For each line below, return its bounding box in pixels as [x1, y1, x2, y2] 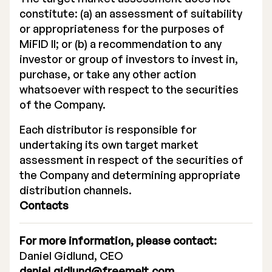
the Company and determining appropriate [19, 168, 240, 182]
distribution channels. [19, 183, 132, 197]
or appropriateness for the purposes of [19, 22, 225, 35]
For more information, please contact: [19, 234, 217, 247]
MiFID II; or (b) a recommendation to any [19, 37, 222, 50]
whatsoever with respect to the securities [19, 83, 239, 96]
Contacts [19, 199, 69, 212]
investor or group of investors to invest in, [19, 52, 238, 66]
